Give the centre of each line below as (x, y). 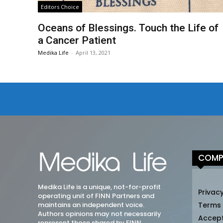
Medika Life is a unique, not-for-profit (99, 187)
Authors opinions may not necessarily (100, 214)
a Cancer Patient (77, 41)
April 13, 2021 (93, 53)
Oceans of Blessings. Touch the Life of (128, 28)
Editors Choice (60, 7)
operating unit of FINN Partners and (96, 196)
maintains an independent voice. (91, 205)
